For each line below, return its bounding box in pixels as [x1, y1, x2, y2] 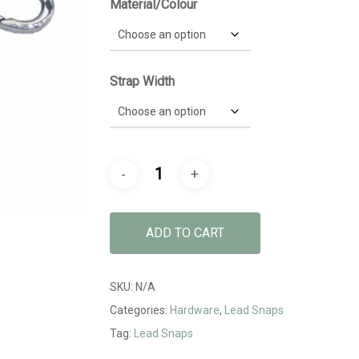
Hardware [169, 304, 220, 317]
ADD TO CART [145, 225, 224, 240]
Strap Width [109, 74, 175, 89]
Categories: [109, 304, 170, 317]
